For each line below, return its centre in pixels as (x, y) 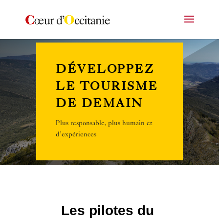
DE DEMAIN (99, 105)
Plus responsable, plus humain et (104, 123)
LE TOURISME (107, 88)
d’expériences (76, 135)
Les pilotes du (107, 210)
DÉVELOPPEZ (105, 70)
